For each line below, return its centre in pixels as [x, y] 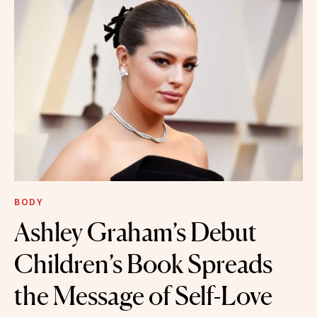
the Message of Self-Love [143, 295]
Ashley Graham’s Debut [136, 232]
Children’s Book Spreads [143, 264]
